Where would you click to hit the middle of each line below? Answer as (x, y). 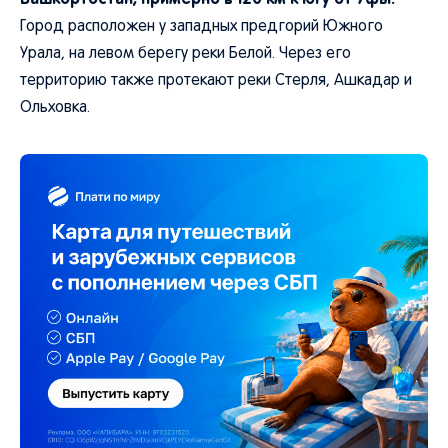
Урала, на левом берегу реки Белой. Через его (185, 54)
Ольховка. (55, 108)
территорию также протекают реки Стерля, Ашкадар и (216, 81)
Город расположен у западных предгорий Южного (201, 27)
